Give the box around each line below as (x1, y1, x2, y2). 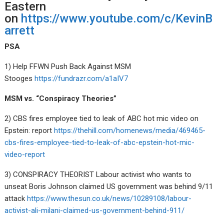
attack (4, 193, 27, 203)
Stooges (4, 73, 35, 83)
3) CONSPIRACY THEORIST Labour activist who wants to (4, 169, 192, 179)
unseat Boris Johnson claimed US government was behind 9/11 (4, 181, 213, 191)
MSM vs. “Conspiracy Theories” (4, 93, 117, 103)
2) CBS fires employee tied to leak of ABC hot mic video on (4, 113, 199, 123)
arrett (4, 23, 35, 37)
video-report (4, 149, 45, 159)
